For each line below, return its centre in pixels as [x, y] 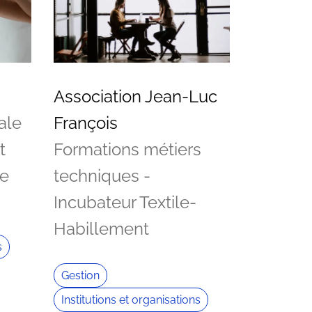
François [86, 123]
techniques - [102, 175]
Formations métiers [127, 149]
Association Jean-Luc [135, 96]
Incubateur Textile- [125, 202]
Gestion [80, 275]
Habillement [101, 228]
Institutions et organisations [131, 299]
